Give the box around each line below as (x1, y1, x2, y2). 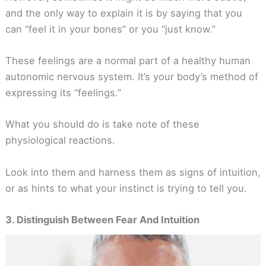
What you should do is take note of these (5, 118, 199, 131)
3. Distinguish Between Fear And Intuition (5, 213, 199, 226)
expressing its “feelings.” (5, 87, 121, 99)
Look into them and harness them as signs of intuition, (5, 166, 261, 178)
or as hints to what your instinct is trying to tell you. (5, 182, 247, 194)
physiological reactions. (5, 134, 115, 147)
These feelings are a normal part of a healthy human (5, 55, 251, 67)
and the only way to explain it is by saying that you (5, 7, 242, 19)
